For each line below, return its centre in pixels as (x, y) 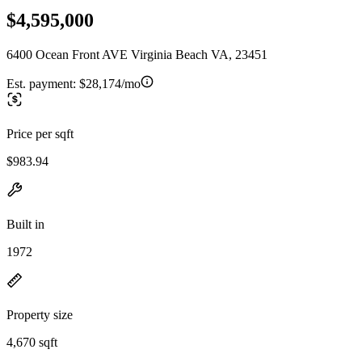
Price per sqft (40, 133)
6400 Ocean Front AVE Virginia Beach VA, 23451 (137, 54)
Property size (40, 314)
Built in (25, 224)
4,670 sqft (32, 342)
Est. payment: (43, 83)
